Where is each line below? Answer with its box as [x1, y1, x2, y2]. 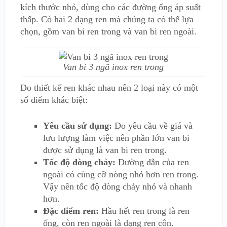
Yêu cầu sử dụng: [43, 121, 112, 131]
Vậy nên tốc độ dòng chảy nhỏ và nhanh [43, 181, 192, 192]
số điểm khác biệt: [20, 95, 88, 105]
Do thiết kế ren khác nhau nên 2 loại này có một [20, 83, 198, 93]
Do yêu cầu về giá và [111, 121, 193, 131]
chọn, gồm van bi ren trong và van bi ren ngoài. [20, 26, 197, 37]
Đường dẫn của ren [115, 157, 189, 168]
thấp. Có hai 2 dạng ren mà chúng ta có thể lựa [20, 14, 194, 25]
